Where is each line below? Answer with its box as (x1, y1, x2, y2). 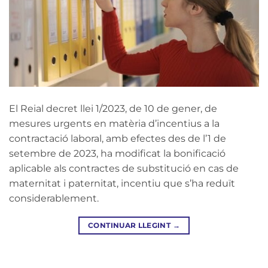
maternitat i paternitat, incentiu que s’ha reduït (9, 178, 235, 189)
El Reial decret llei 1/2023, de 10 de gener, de (9, 103, 217, 114)
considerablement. (9, 193, 99, 204)
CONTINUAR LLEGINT (88, 221, 173, 230)
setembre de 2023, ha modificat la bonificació (9, 148, 226, 159)
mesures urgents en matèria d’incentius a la (9, 118, 220, 129)
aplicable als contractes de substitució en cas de (9, 163, 239, 174)
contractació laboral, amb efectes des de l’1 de (9, 133, 226, 144)
